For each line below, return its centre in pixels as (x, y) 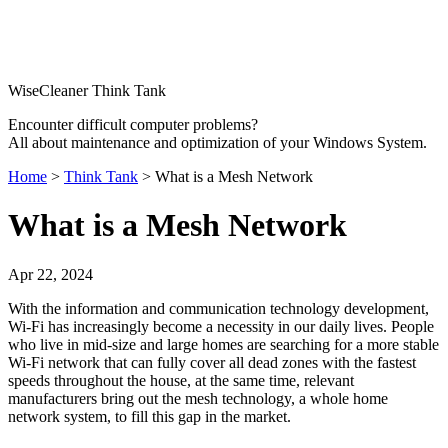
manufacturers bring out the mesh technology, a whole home (198, 398)
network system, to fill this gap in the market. (151, 416)
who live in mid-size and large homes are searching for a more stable (223, 344)
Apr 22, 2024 (50, 274)
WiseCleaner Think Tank (87, 90)
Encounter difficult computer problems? (133, 124)
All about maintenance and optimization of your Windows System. (217, 142)
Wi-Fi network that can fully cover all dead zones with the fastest (212, 362)
